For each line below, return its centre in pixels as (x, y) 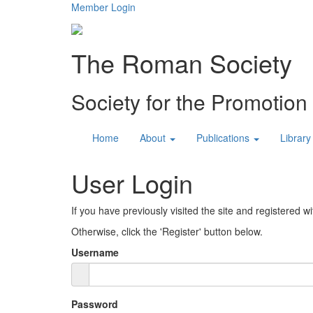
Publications (223, 138)
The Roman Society (182, 63)
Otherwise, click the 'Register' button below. (167, 232)
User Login (132, 183)
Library (296, 138)
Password (95, 304)
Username (95, 253)
